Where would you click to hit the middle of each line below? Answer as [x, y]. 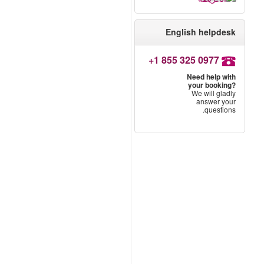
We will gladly [214, 93]
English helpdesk [201, 32]
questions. [220, 110]
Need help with [212, 77]
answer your [216, 101]
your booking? [212, 85]
